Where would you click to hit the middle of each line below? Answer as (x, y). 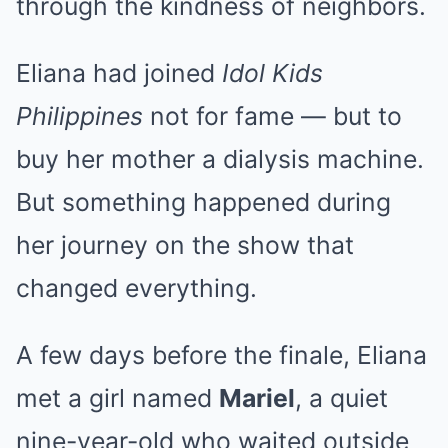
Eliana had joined (119, 72)
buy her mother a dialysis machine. (220, 158)
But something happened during (203, 201)
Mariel (257, 397)
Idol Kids (272, 72)
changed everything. (136, 287)
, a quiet (341, 397)
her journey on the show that (185, 244)
